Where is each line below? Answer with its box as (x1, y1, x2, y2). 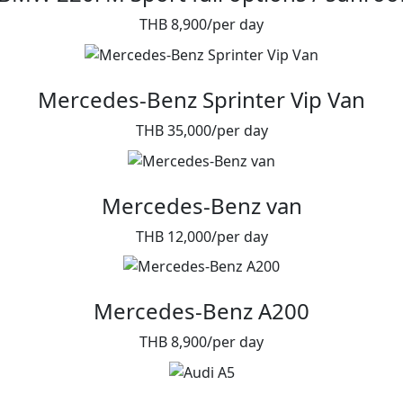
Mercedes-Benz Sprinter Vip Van (38, 84, 365, 114)
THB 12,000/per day (135, 226, 268, 246)
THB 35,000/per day (135, 120, 268, 140)
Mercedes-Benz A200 (94, 296, 309, 327)
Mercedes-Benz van (101, 190, 302, 220)
